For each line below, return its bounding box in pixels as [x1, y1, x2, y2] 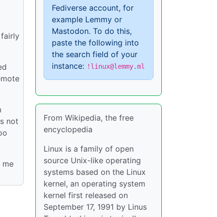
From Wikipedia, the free [44, 113, 134, 123]
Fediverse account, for [52, 3, 134, 13]
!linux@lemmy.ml [87, 62, 145, 70]
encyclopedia [44, 124, 93, 134]
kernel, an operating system [44, 179, 145, 188]
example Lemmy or [52, 15, 122, 24]
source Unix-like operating [44, 155, 141, 165]
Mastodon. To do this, [52, 26, 132, 36]
